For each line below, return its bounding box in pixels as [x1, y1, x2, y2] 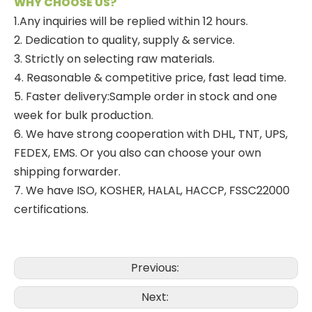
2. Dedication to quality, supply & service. [14, 31, 235, 48]
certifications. [14, 201, 88, 217]
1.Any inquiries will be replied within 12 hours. [14, 13, 248, 29]
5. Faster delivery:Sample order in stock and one [14, 88, 277, 104]
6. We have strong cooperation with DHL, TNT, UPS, [14, 125, 288, 142]
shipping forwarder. [14, 163, 120, 180]
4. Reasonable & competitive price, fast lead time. [14, 69, 286, 86]
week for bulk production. [14, 107, 153, 123]
